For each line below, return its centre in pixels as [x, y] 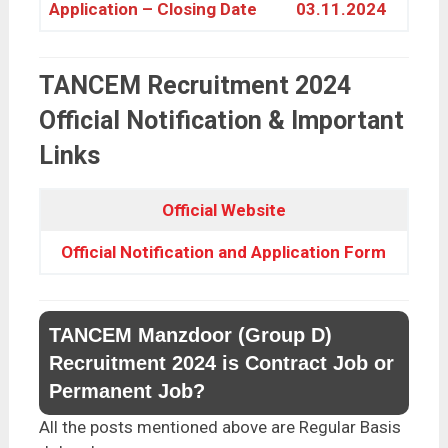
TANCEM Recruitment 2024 [194, 86]
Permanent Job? [126, 391]
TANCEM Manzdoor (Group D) [190, 335]
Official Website [223, 210]
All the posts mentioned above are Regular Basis [219, 427]
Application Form [317, 252]
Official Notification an [149, 252]
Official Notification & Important [221, 121]
